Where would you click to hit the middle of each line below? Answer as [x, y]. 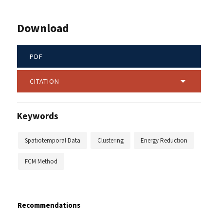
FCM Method [41, 161]
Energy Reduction [164, 140]
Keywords [38, 116]
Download [43, 28]
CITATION [45, 81]
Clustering [110, 140]
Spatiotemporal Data [53, 140]
